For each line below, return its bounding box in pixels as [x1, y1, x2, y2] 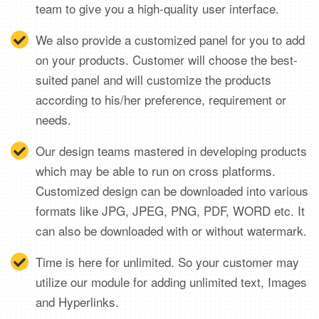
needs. [36, 110, 71, 128]
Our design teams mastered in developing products [36, 142, 307, 159]
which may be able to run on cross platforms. [36, 162, 276, 179]
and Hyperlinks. [36, 293, 119, 310]
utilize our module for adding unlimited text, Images [36, 273, 307, 291]
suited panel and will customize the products [36, 70, 271, 88]
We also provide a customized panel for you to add [36, 31, 305, 48]
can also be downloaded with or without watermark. [36, 221, 307, 239]
